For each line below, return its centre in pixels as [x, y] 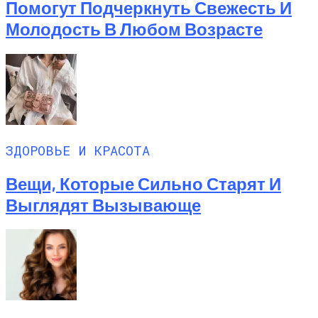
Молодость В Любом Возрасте [134, 29]
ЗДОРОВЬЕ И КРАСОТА [78, 150]
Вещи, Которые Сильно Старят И [143, 183]
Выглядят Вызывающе [103, 204]
